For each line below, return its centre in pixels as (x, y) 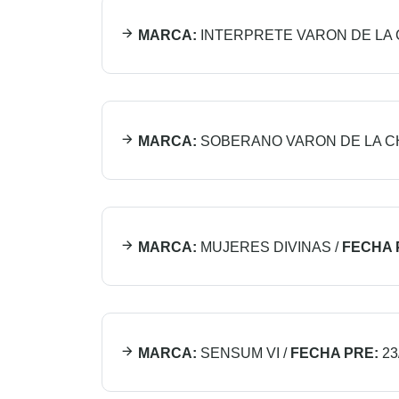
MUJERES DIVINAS (266, 247)
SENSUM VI (240, 353)
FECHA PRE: (334, 353)
